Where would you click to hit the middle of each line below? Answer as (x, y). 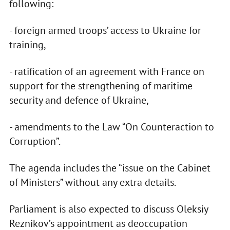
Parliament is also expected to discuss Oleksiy (108, 209)
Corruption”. (35, 141)
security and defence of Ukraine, (79, 100)
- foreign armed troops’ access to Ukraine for (105, 31)
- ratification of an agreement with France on (107, 72)
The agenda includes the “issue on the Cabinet (110, 168)
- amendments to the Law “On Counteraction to (111, 127)
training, (27, 45)
